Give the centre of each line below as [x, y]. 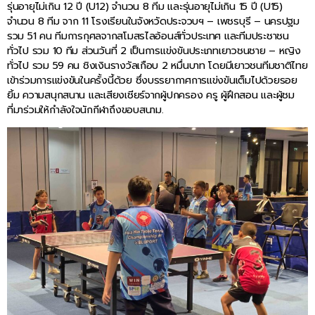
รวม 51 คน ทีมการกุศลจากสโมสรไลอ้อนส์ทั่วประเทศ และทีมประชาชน [148, 36]
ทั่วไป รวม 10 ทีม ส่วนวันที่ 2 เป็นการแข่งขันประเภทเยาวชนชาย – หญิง [154, 50]
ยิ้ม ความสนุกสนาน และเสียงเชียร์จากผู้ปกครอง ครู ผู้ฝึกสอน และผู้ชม [151, 95]
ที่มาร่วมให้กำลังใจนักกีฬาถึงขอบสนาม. [85, 109]
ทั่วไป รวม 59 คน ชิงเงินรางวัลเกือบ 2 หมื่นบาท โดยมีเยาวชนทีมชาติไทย [157, 65]
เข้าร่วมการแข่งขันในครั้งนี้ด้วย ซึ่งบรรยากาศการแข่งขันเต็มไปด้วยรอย [152, 80]
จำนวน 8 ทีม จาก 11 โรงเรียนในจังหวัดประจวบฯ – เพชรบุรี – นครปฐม [153, 21]
